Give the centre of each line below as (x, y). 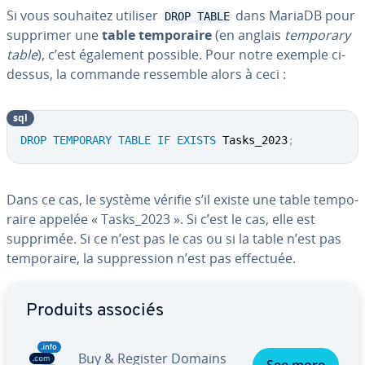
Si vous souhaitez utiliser (84, 15)
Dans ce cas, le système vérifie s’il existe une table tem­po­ (182, 200)
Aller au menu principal (70, 289)
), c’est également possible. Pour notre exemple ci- (191, 55)
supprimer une (54, 35)
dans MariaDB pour (294, 15)
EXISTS (196, 140)
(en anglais (248, 35)
